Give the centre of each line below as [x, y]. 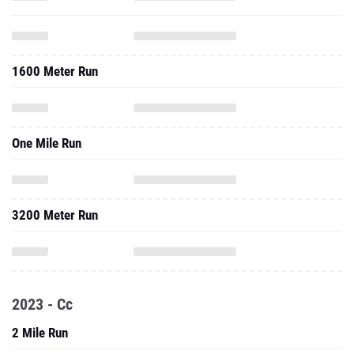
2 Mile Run [40, 333]
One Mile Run [47, 143]
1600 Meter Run [55, 71]
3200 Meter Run [55, 215]
